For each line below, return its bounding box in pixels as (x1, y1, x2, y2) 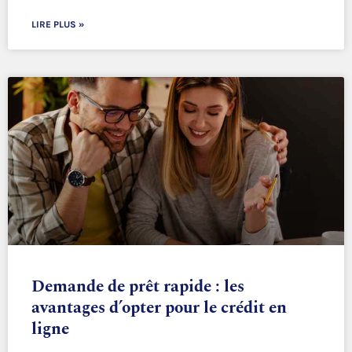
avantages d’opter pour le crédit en (31, 295, 287, 321)
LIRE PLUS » (31, 19, 84, 31)
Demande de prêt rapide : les (31, 274, 244, 300)
